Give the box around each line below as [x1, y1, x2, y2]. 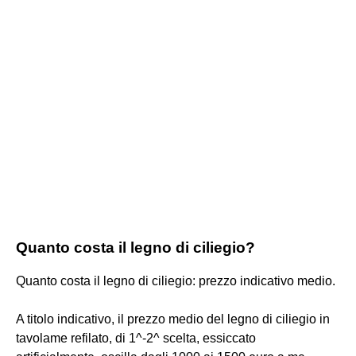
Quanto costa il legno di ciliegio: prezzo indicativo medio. [16, 273, 335, 288]
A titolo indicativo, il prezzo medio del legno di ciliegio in [16, 311, 330, 326]
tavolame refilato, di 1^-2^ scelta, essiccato [16, 331, 256, 345]
